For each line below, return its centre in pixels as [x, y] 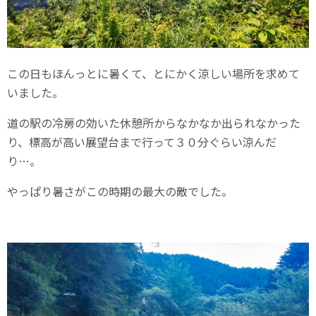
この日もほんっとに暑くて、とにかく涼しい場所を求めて [153, 73]
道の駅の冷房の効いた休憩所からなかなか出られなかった [154, 122]
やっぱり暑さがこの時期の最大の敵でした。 [120, 191]
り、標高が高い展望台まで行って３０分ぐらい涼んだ [142, 141]
